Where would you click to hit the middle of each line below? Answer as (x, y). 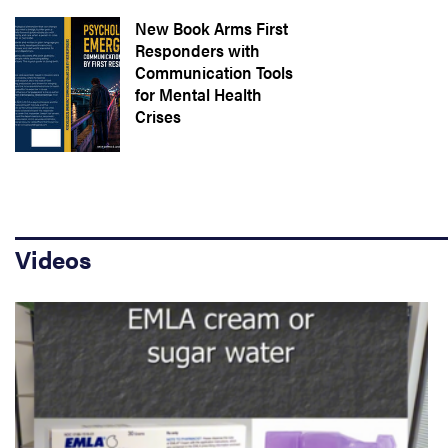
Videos (53, 259)
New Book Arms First (211, 28)
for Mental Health (198, 94)
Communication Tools (214, 72)
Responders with (197, 50)
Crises (158, 116)
